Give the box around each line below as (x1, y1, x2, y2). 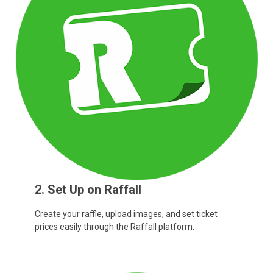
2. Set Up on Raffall (34, 182, 141, 197)
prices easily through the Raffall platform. (34, 221, 194, 232)
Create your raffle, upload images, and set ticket (34, 208, 218, 219)
